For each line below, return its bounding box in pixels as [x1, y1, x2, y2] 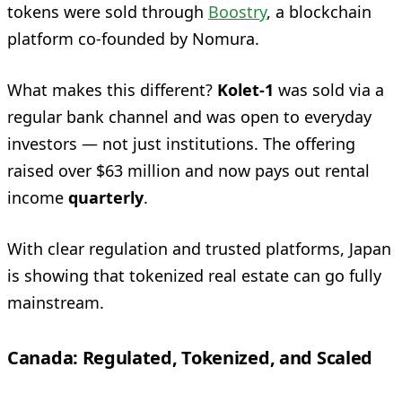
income [7, 186, 68, 208]
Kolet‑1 [217, 78, 274, 100]
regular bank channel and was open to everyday [7, 105, 371, 127]
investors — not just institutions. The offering [7, 132, 355, 154]
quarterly [68, 186, 144, 208]
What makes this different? [7, 78, 217, 100]
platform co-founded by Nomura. [7, 27, 259, 49]
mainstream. [7, 291, 104, 313]
